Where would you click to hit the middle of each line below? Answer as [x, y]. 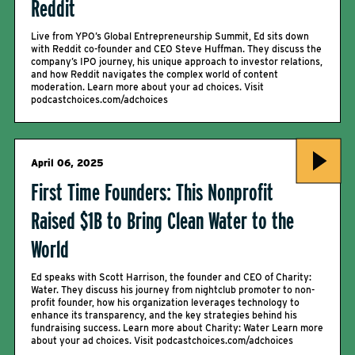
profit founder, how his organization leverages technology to [165, 302]
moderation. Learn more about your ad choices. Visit [147, 87]
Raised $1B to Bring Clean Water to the [162, 220]
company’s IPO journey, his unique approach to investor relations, [177, 61]
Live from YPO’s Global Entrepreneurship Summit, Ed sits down [170, 36]
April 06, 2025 [67, 163]
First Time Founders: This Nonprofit [152, 192]
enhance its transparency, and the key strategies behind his [164, 315]
